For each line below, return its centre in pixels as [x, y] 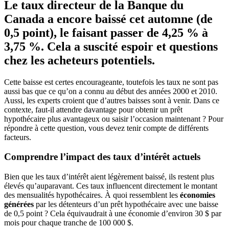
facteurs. [18, 137]
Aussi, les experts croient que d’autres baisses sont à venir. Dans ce [112, 100]
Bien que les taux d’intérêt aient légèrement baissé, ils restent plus [109, 177]
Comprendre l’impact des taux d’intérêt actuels [102, 157]
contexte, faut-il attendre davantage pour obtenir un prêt [93, 109]
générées [19, 204]
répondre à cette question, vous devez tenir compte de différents [106, 128]
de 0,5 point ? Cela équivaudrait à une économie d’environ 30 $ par [113, 214]
